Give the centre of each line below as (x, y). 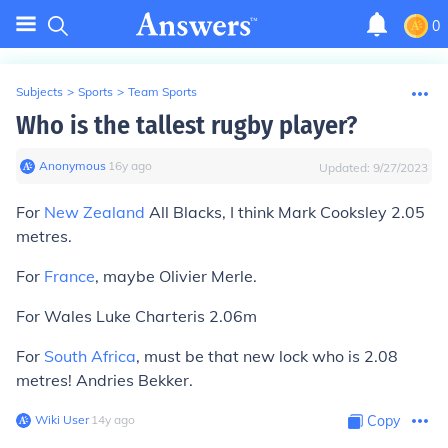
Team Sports (162, 91)
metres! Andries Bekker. (104, 380)
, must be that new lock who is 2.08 (267, 356)
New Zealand (94, 212)
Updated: (346, 167)
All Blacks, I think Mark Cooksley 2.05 (285, 212)
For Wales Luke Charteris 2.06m (136, 316)
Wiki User (62, 419)
